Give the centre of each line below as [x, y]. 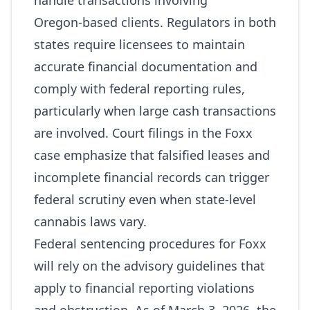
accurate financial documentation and [146, 66]
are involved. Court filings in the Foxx [143, 133]
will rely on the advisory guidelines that [149, 266]
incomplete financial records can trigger [152, 177]
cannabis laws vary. [90, 221]
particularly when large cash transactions [155, 111]
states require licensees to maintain [139, 44]
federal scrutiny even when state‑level [145, 199]
